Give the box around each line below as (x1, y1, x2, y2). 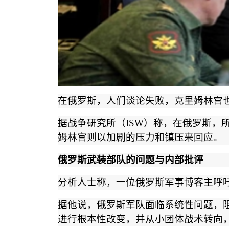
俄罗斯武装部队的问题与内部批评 (57, 154, 203, 166)
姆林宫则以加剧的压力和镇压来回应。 (57, 132, 223, 143)
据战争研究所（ (57, 118, 126, 129)
